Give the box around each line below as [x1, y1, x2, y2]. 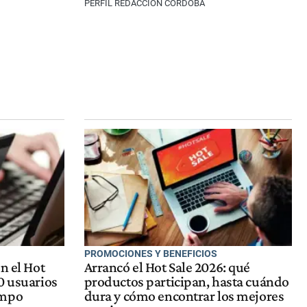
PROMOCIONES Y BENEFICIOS [84, 247, 217, 259]
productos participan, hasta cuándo [84, 273, 289, 291]
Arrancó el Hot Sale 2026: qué [84, 259, 251, 276]
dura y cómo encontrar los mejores [84, 288, 284, 305]
